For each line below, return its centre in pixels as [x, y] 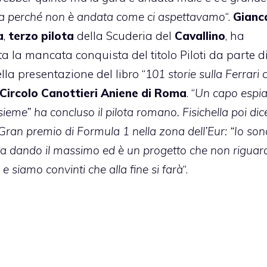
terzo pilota [42, 36]
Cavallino [200, 36]
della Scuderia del [125, 36]
